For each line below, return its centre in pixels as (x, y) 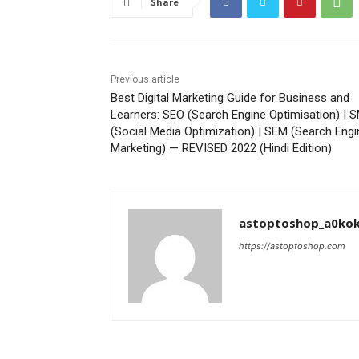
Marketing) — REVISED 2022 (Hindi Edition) (221, 149)
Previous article (145, 80)
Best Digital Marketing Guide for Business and (230, 98)
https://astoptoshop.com (292, 246)
